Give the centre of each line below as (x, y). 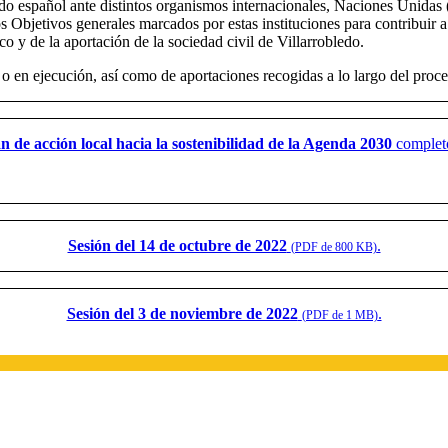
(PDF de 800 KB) (333, 246)
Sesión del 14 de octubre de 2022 (177, 245)
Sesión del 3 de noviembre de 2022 (182, 313)
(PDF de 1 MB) (339, 314)
